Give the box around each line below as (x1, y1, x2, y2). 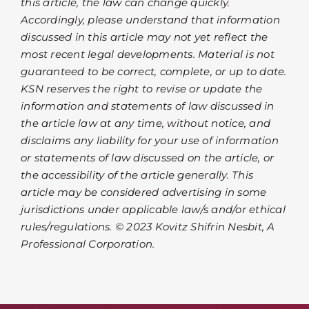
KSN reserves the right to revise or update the (21, 81, 263, 95)
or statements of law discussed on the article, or (21, 150, 275, 164)
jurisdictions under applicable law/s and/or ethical (21, 202, 286, 216)
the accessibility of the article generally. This (21, 168, 253, 181)
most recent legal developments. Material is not (21, 47, 275, 61)
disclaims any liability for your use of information (21, 133, 279, 147)
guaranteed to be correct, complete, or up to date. (21, 64, 287, 78)
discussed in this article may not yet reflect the (21, 30, 268, 43)
